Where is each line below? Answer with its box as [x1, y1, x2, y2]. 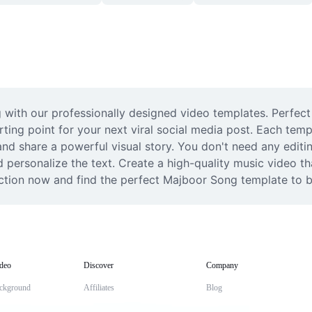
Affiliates [84, 283, 114, 292]
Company [206, 260, 238, 270]
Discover [84, 260, 114, 270]
